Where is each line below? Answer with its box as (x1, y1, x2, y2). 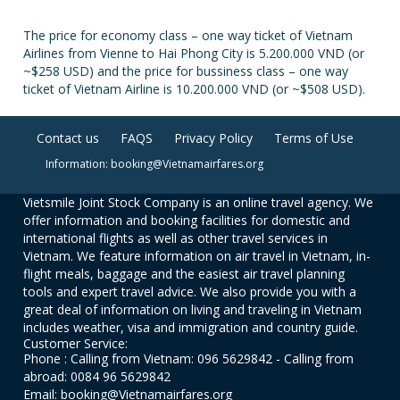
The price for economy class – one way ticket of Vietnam (23, 27, 354, 44)
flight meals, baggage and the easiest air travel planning (23, 265, 346, 282)
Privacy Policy (173, 129, 253, 146)
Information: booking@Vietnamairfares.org (45, 156, 263, 171)
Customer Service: (23, 335, 129, 352)
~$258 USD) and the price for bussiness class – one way (23, 62, 349, 79)
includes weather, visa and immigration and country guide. (23, 319, 359, 336)
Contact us (36, 129, 99, 146)
